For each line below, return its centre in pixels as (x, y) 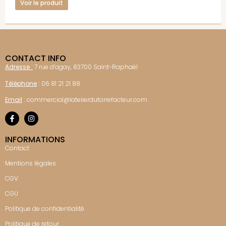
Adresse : (19, 67)
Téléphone (21, 83)
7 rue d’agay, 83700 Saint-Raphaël (85, 67)
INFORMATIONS (35, 140)
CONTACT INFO (36, 59)
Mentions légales (31, 163)
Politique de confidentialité (45, 209)
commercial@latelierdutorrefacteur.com (86, 100)
